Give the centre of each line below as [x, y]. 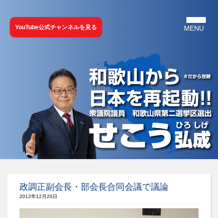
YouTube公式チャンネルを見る [56, 27]
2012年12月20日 [38, 196]
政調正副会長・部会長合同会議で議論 [94, 187]
